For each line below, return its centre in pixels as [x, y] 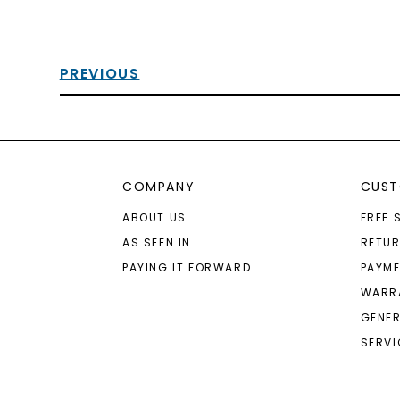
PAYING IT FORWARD [187, 267]
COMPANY [159, 187]
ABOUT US [154, 217]
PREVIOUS [100, 74]
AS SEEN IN [157, 242]
